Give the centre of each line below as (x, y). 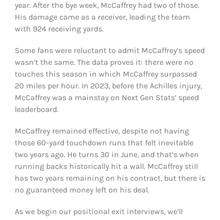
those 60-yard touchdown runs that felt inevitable (104, 143)
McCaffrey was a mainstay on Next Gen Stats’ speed (107, 98)
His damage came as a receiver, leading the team (102, 17)
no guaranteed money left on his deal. (82, 190)
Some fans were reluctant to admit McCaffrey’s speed (110, 51)
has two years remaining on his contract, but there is (110, 178)
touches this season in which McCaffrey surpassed (106, 74)
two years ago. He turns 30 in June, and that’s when (107, 155)
